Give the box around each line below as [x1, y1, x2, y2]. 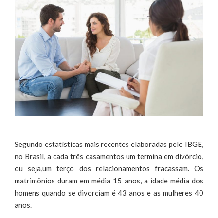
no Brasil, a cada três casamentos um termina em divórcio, [15, 151, 203, 161]
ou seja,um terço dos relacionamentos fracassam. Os [15, 163, 203, 173]
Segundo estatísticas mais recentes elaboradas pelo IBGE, [15, 139, 203, 148]
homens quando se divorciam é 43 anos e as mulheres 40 [15, 188, 203, 197]
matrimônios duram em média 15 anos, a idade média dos [15, 176, 203, 185]
